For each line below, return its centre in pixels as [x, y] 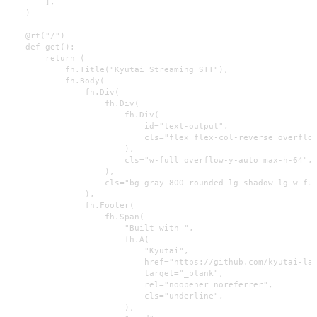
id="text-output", [117, 126]
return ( [45, 58]
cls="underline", [115, 296]
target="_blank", [115, 273]
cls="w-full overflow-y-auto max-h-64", [159, 160]
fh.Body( [55, 81]
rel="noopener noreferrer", [139, 285]
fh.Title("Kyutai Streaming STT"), [117, 70]
